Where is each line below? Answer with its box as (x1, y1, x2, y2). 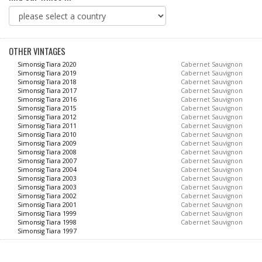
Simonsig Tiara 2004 (18, 166, 77, 174)
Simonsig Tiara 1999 (18, 209, 77, 218)
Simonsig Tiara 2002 (18, 192, 77, 200)
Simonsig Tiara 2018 (18, 78, 77, 86)
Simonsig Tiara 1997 (18, 227, 77, 235)
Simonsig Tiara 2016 (18, 95, 77, 104)
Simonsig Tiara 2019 (18, 69, 77, 77)
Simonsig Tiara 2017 (18, 87, 77, 95)
